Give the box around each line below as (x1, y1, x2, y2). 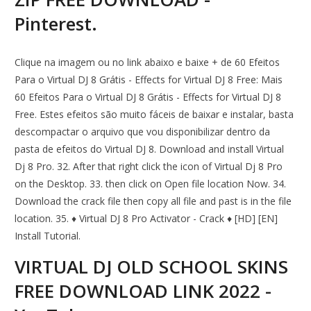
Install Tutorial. (15, 229, 81, 243)
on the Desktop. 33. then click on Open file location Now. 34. (15, 177, 287, 191)
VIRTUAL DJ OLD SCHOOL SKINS (15, 254, 289, 280)
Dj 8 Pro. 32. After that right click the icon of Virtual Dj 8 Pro (15, 160, 283, 174)
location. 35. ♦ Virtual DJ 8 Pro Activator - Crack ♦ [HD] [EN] (15, 212, 278, 226)
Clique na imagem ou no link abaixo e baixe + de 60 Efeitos (15, 56, 280, 69)
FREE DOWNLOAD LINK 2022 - (15, 278, 272, 304)
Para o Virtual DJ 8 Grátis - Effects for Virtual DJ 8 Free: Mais (15, 73, 283, 87)
